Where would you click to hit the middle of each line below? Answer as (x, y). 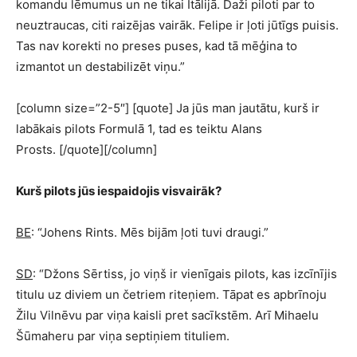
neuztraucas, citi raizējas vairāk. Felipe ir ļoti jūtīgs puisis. (177, 25)
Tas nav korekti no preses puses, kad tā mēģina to (157, 46)
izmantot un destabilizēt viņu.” (100, 67)
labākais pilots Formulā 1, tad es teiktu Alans (139, 129)
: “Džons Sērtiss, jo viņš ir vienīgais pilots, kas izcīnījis (185, 274)
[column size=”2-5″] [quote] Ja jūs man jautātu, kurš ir (168, 108)
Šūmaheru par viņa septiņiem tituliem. (123, 336)
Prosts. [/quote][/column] (86, 149)
